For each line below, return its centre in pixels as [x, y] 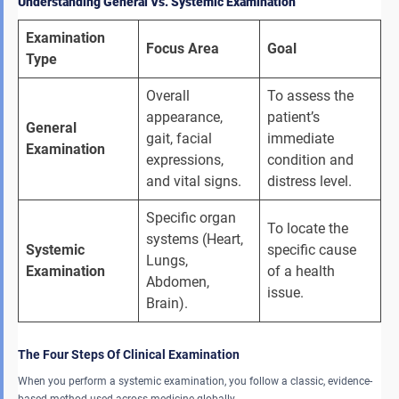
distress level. [311, 181]
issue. [287, 292]
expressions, [187, 159]
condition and [312, 159]
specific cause [313, 249]
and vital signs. [195, 181]
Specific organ [193, 217]
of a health [303, 271]
